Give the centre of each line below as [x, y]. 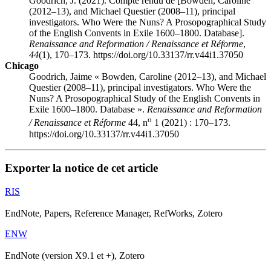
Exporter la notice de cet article [81, 168]
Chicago [22, 66]
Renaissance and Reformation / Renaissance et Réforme [136, 44]
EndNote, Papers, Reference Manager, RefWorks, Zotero [114, 214]
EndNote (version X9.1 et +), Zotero [75, 256]
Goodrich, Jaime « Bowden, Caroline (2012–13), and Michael [148, 77]
